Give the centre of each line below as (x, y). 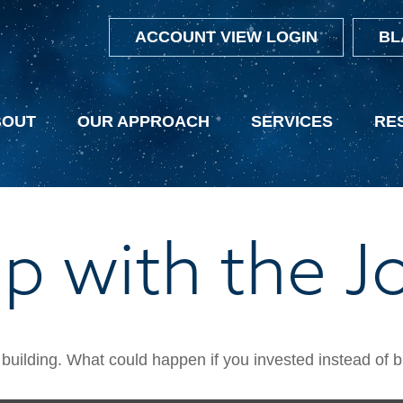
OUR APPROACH (143, 122)
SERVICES (292, 122)
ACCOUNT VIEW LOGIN (226, 37)
